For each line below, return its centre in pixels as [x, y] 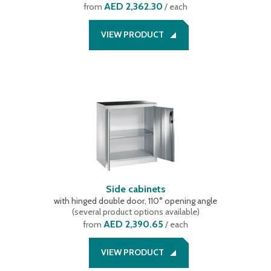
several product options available [135, 212]
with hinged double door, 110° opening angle [135, 201]
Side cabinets [135, 189]
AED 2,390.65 [133, 224]
